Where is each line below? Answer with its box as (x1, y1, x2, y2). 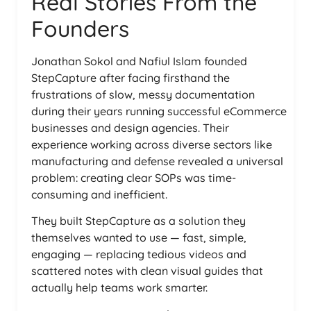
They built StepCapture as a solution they (31, 214, 246, 228)
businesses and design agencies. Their (31, 120, 229, 135)
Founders (31, 14, 129, 42)
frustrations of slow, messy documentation (31, 87, 255, 101)
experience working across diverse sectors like (31, 137, 272, 151)
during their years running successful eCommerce (31, 103, 287, 118)
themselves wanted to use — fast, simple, (31, 230, 246, 245)
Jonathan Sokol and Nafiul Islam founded (31, 53, 247, 68)
